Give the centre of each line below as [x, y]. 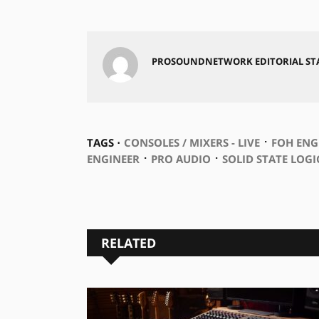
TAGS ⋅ [103, 142]
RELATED [128, 243]
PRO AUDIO [181, 158]
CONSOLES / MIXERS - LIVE [192, 142]
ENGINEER [113, 158]
